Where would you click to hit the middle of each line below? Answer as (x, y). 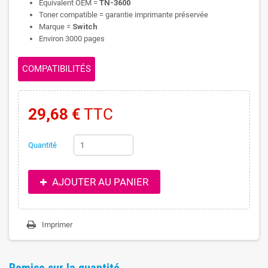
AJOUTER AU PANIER (99, 182)
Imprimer (57, 224)
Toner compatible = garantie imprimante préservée (124, 14)
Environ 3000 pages (72, 38)
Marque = (56, 26)
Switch (85, 26)
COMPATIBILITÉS (57, 68)
